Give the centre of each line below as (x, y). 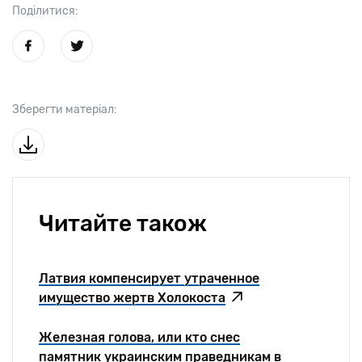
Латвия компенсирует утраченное (149, 278)
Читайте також (123, 223)
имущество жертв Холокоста (132, 297)
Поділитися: (45, 11)
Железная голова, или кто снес (139, 337)
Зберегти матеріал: (65, 109)
